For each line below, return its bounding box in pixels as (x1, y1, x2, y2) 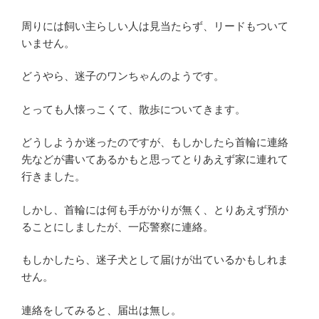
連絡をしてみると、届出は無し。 (21, 303, 182, 316)
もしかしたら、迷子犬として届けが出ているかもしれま (21, 253, 288, 266)
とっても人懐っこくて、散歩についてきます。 (21, 103, 246, 115)
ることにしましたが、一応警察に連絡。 (21, 220, 214, 233)
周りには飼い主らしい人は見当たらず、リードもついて (21, 19, 288, 32)
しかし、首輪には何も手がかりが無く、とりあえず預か (21, 203, 288, 216)
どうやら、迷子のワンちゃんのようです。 (21, 70, 224, 82)
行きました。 (21, 170, 85, 182)
